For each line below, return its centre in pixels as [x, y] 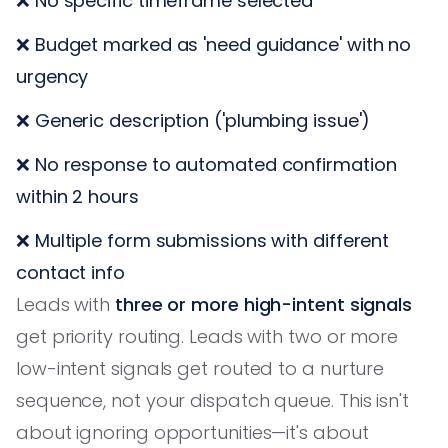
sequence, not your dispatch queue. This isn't [212, 400]
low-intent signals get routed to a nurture [200, 368]
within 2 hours [77, 196]
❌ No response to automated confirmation [206, 164]
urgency [52, 76]
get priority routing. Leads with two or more [207, 336]
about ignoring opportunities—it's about [192, 432]
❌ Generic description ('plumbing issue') [193, 120]
